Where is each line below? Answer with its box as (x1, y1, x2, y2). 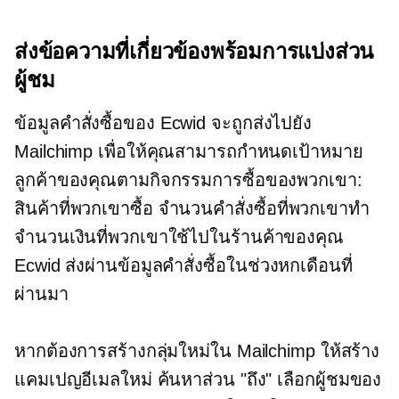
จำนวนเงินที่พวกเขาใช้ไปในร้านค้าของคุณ (14, 227, 344, 248)
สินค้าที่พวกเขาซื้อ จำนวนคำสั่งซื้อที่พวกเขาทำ (14, 199, 370, 219)
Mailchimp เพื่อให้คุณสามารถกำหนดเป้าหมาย (14, 142, 363, 162)
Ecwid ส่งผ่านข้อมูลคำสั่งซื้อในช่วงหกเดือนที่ (14, 256, 353, 276)
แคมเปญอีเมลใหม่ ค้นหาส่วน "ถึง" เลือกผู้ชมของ (14, 370, 382, 390)
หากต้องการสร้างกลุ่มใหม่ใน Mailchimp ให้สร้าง (14, 341, 380, 362)
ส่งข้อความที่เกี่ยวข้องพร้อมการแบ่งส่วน (14, 38, 374, 65)
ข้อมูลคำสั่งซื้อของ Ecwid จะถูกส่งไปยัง (14, 113, 313, 134)
